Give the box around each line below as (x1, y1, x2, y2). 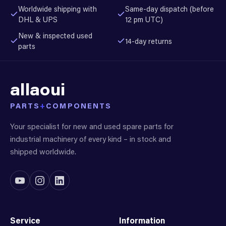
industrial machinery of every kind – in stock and (10, 133, 171, 144)
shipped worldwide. (10, 146, 76, 156)
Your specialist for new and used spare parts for (10, 121, 174, 131)
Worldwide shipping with (18, 4, 97, 14)
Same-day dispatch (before (125, 4, 214, 14)
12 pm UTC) (125, 14, 163, 24)
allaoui (10, 78, 66, 99)
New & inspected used (18, 31, 92, 41)
